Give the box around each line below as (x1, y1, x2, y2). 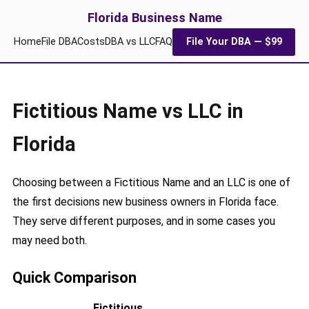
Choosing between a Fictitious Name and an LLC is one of (12, 175, 290, 189)
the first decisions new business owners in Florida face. (12, 195, 279, 208)
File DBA (41, 35, 78, 48)
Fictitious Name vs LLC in (12, 99, 243, 123)
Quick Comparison (12, 268, 137, 286)
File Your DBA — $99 (186, 35, 282, 48)
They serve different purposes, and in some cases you (12, 214, 275, 228)
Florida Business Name (87, 10, 222, 25)
